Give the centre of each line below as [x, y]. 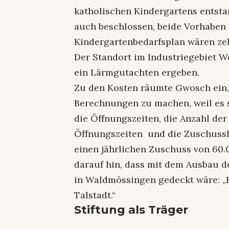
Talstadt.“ [95, 195]
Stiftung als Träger [131, 210]
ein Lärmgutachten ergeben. [137, 73]
